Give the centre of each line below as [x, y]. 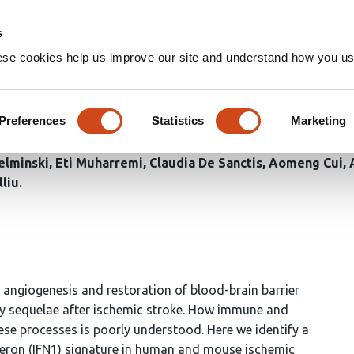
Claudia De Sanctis [206, 163]
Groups [324, 24]
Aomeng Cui [306, 163]
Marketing [318, 120]
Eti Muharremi [99, 163]
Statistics [178, 120]
